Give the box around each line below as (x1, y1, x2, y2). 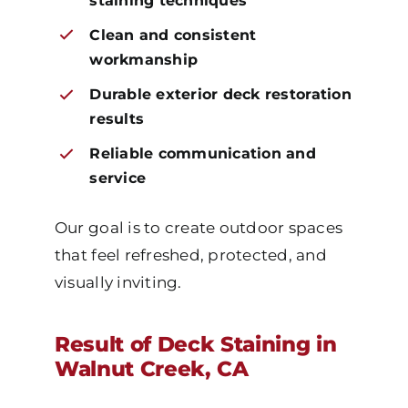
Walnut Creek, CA (54, 355, 249, 382)
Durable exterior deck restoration (89, 86, 352, 103)
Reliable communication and (89, 145, 317, 163)
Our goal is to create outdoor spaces (54, 218, 343, 237)
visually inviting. (54, 272, 182, 291)
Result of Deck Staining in (54, 331, 337, 357)
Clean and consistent (89, 25, 257, 44)
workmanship (89, 50, 199, 68)
